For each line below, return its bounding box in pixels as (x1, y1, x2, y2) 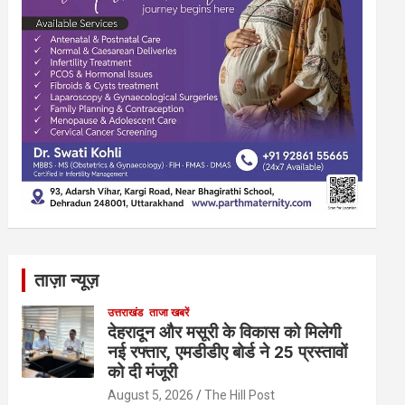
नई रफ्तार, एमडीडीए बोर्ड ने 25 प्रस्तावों (108, 342, 348, 363)
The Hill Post (204, 388, 276, 403)
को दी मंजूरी (108, 362, 178, 383)
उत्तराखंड (108, 306, 144, 320)
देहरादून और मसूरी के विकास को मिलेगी (108, 322, 342, 344)
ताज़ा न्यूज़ (34, 269, 99, 292)
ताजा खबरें (149, 306, 190, 320)
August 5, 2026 (108, 388, 194, 403)
